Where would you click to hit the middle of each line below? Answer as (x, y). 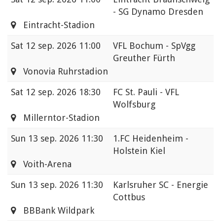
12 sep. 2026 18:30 (63, 92)
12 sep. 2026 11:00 (63, 46)
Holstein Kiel (139, 151)
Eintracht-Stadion (55, 25)
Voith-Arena (44, 164)
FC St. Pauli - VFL (146, 92)
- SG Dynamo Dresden (158, 12)
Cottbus (129, 197)
